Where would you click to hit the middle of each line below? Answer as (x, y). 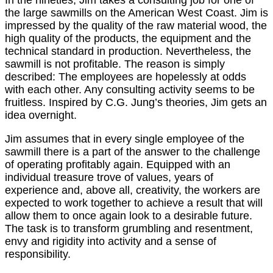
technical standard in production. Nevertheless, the (128, 51)
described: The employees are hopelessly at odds (126, 76)
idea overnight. (41, 115)
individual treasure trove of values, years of (109, 177)
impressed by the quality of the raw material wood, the (136, 25)
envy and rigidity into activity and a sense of (111, 241)
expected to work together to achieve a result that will (134, 203)
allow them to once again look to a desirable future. (129, 215)
